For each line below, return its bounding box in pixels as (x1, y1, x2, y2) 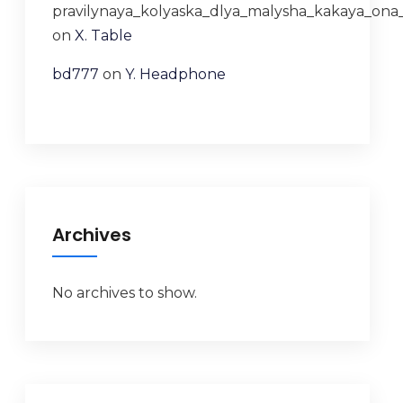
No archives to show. (51, 284, 197, 301)
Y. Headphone (124, 66, 226, 83)
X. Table (74, 27, 132, 44)
